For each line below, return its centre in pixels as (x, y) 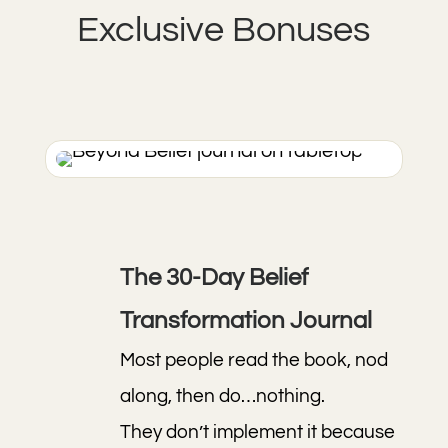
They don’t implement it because (257, 432)
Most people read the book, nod (253, 360)
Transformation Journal (245, 320)
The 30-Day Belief (213, 277)
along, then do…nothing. (222, 396)
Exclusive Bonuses (224, 30)
